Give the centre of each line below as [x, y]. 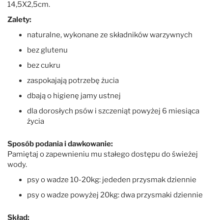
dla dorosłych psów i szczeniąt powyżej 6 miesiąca [113, 111]
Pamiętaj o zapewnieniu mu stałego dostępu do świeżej [103, 154]
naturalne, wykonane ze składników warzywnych [110, 35]
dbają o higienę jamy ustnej [75, 96]
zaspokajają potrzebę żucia [73, 80]
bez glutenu [47, 50]
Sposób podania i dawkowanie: [60, 144]
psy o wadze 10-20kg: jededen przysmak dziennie [112, 179]
